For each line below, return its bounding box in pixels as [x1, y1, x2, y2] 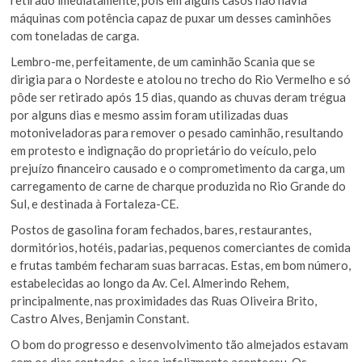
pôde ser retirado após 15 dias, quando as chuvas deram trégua [11, 89, 347, 104]
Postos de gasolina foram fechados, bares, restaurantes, [11, 221, 312, 237]
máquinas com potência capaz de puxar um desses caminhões [11, 10, 332, 25]
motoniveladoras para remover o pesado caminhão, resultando [11, 124, 344, 140]
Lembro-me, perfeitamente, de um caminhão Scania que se [11, 53, 316, 69]
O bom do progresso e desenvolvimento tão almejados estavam [11, 336, 349, 351]
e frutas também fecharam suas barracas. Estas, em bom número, [11, 257, 351, 272]
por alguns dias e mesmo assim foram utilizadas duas [11, 107, 289, 122]
